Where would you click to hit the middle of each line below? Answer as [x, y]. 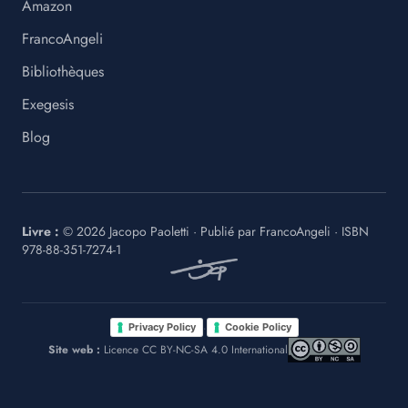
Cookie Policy [258, 327]
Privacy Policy [162, 327]
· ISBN [352, 231]
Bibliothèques [63, 71]
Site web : [74, 350]
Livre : [41, 231]
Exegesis [48, 104]
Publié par [228, 231]
